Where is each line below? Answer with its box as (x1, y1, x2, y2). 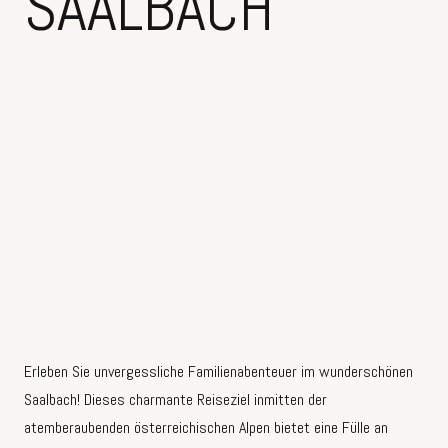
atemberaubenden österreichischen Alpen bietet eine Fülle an (24, 417, 388, 439)
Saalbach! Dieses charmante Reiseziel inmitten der (24, 389, 327, 411)
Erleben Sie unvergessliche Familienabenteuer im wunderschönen (24, 361, 413, 383)
